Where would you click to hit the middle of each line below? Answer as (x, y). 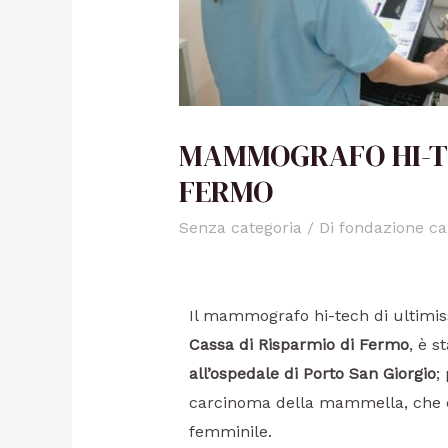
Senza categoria (240, 227)
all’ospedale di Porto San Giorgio (312, 373)
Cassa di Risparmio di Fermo (298, 344)
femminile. (230, 431)
